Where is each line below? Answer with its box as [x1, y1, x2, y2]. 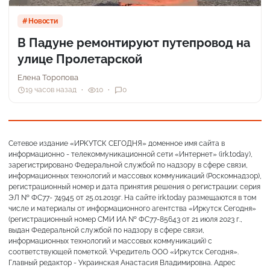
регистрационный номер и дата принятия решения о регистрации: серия [8, 182, 260, 191]
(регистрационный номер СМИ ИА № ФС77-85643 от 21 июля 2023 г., [8, 215, 242, 224]
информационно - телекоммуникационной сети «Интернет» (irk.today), [8, 149, 253, 159]
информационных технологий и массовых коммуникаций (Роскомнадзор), [8, 171, 262, 180]
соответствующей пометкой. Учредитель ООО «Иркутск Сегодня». [8, 247, 239, 256]
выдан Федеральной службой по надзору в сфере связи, [8, 225, 204, 234]
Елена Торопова [17, 72, 78, 82]
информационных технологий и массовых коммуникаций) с [8, 236, 212, 245]
